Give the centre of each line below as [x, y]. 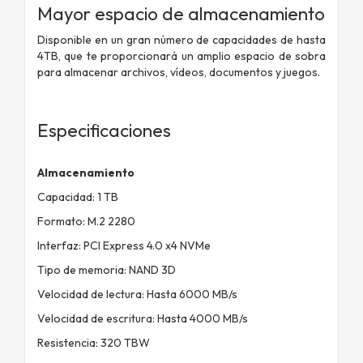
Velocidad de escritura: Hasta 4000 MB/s [143, 318]
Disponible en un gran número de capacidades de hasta [181, 39]
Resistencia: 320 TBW [94, 342]
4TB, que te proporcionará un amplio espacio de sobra [181, 56]
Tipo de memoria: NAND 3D [107, 269]
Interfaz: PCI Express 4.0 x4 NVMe [124, 245]
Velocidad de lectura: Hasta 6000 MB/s [137, 294]
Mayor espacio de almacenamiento [181, 13]
